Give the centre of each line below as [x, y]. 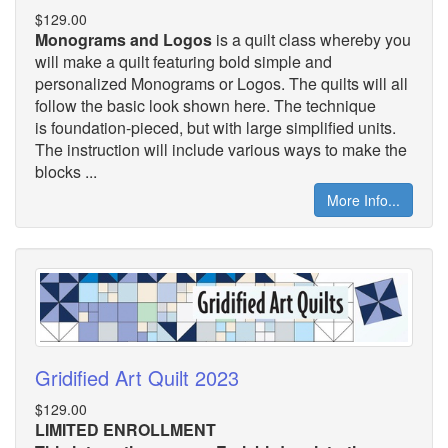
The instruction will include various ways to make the [221, 149]
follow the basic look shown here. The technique [205, 105]
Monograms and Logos [123, 39]
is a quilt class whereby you [311, 39]
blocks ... [66, 171]
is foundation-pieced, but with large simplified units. [215, 127]
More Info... [363, 199]
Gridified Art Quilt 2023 [137, 377]
